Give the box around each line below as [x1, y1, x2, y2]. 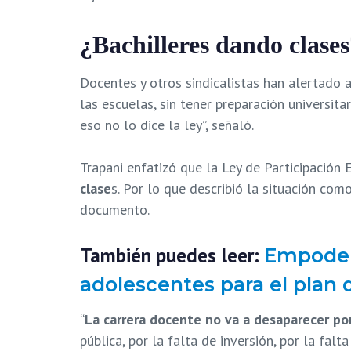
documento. [80, 200, 153, 219]
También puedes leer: [80, 242, 264, 268]
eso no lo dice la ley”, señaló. [80, 115, 257, 134]
